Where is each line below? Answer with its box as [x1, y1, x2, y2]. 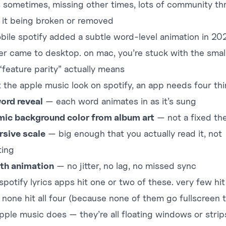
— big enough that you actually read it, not [45, 128, 222, 139]
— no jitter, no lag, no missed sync [54, 160, 196, 171]
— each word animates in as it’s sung [43, 96, 196, 106]
